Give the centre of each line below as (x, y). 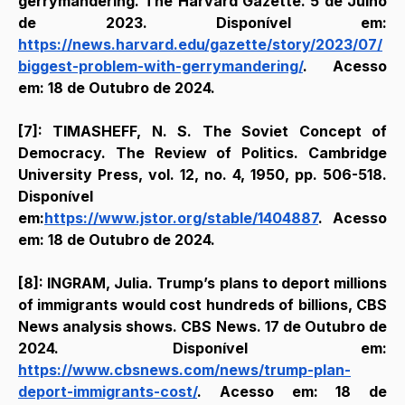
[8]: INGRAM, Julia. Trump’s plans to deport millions (202, 283)
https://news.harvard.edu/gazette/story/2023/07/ (200, 44)
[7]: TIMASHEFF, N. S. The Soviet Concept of (202, 131)
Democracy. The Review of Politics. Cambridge (202, 152)
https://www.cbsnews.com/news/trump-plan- (184, 369)
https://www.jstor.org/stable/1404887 (181, 217)
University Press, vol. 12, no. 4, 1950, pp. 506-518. (202, 174)
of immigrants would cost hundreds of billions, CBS (202, 304)
